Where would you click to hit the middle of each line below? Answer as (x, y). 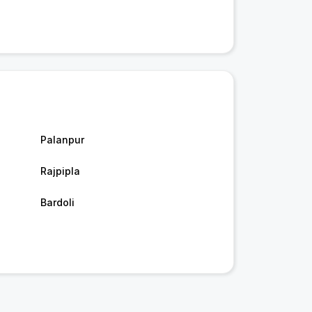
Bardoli (57, 202)
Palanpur (62, 139)
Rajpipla (60, 171)
